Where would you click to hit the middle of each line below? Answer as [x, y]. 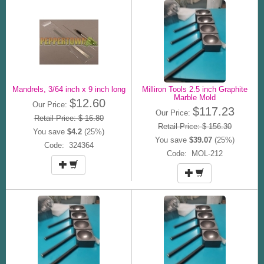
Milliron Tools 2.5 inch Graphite [195, 89]
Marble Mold [195, 97]
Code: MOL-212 [195, 153]
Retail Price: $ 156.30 [195, 126]
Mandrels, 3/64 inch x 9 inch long [69, 89]
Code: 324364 [69, 145]
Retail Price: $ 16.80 [69, 118]
